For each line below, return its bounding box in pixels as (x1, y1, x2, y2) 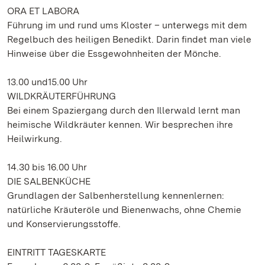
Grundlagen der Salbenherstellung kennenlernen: (7, 190, 224, 201)
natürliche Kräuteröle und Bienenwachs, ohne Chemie (7, 204, 241, 215)
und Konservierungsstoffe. (7, 218, 121, 230)
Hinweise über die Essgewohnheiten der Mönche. (7, 48, 221, 59)
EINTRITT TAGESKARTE (7, 247, 106, 258)
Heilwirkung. (7, 133, 62, 144)
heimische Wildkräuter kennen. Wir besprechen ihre (7, 119, 233, 130)
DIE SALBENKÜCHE (7, 176, 91, 187)
